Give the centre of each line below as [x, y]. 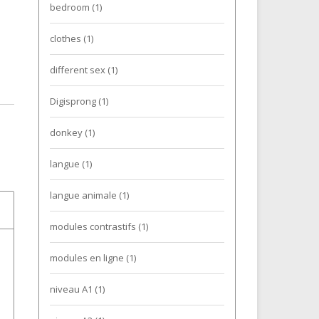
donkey [67, 132]
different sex [78, 70]
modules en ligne [88, 258]
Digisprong [74, 101]
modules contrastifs [94, 226]
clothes [66, 38]
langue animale [84, 195]
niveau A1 [72, 289]
